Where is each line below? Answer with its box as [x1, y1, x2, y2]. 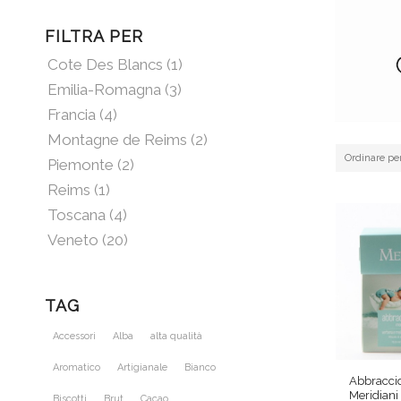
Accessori [53, 330, 96, 343]
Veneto [47, 231, 98, 250]
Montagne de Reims [47, 131, 187, 149]
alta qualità [150, 330, 202, 343]
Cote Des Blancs [47, 55, 163, 74]
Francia [47, 106, 96, 124]
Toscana [47, 206, 106, 225]
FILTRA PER [45, 27, 143, 47]
